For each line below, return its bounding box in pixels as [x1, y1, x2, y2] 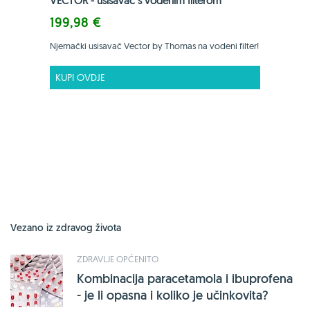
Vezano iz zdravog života [10, 221, 121, 234]
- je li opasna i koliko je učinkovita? [77, 286, 268, 303]
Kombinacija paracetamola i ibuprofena [77, 270, 293, 286]
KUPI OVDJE [55, 71, 105, 84]
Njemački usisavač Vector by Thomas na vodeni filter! [50, 39, 259, 51]
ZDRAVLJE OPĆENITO [77, 253, 158, 264]
